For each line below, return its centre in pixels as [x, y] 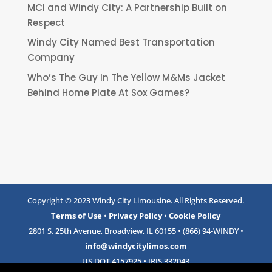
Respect [46, 22]
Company [51, 58]
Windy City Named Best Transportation [121, 42]
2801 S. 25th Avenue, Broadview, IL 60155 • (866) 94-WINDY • [136, 231]
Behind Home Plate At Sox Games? [108, 92]
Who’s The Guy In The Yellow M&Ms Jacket [126, 77]
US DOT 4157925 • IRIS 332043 [136, 261]
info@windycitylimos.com [136, 246]
